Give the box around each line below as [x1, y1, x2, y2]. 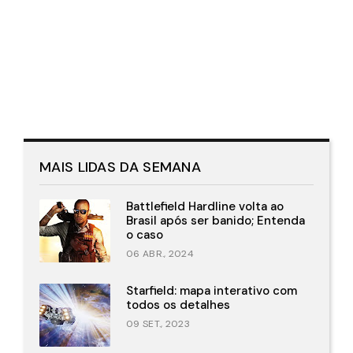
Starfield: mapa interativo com [126, 282, 297, 299]
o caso [126, 226, 163, 243]
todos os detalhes [126, 296, 230, 313]
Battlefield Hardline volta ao [126, 198, 284, 214]
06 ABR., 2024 [126, 247, 194, 260]
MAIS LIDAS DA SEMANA [39, 157, 201, 176]
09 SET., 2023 [126, 317, 190, 330]
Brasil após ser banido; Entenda [126, 212, 305, 229]
